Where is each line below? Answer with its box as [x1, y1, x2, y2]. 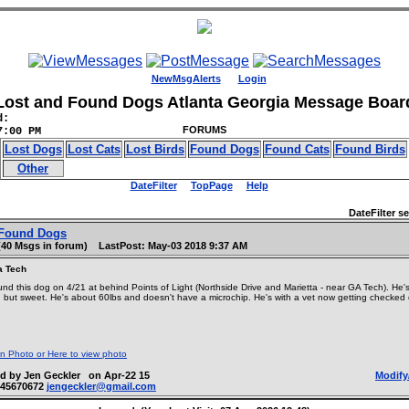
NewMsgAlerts [151, 73, 221, 84]
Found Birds [334, 142, 405, 156]
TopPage [190, 180, 233, 191]
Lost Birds [125, 142, 184, 156]
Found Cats [264, 142, 330, 156]
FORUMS [183, 124, 226, 135]
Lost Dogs [4, 142, 62, 156]
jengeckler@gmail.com [47, 381, 156, 392]
